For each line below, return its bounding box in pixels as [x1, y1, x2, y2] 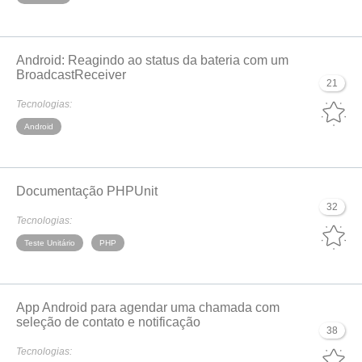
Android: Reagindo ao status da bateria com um [16, 53, 288, 67]
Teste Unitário [24, 238, 75, 247]
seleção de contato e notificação [16, 315, 200, 329]
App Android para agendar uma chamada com [16, 301, 280, 314]
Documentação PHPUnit [16, 184, 158, 198]
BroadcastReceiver [16, 68, 126, 82]
